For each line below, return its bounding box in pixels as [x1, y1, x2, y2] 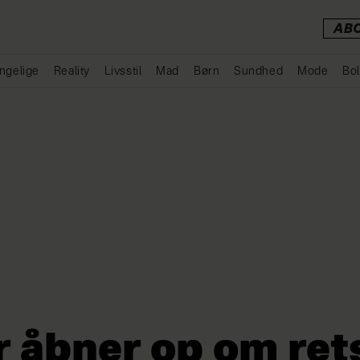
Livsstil [104, 66, 142, 77]
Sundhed [234, 66, 284, 77]
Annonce [169, 91, 209, 100]
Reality [53, 66, 90, 77]
